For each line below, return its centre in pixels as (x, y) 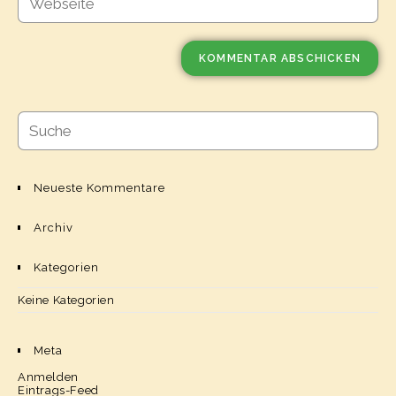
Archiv (53, 227)
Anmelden (48, 377)
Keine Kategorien (66, 300)
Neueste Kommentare (99, 187)
